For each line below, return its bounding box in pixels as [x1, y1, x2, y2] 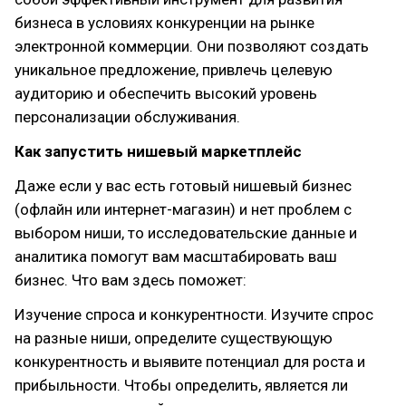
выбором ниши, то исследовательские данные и [14, 224, 357, 242]
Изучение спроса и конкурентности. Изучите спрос [14, 305, 373, 324]
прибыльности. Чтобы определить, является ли [14, 376, 348, 394]
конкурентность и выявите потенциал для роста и [14, 353, 365, 371]
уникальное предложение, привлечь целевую [14, 61, 333, 79]
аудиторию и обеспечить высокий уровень [14, 84, 317, 102]
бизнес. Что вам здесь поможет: [14, 271, 246, 289]
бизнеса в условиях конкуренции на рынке [14, 14, 314, 32]
